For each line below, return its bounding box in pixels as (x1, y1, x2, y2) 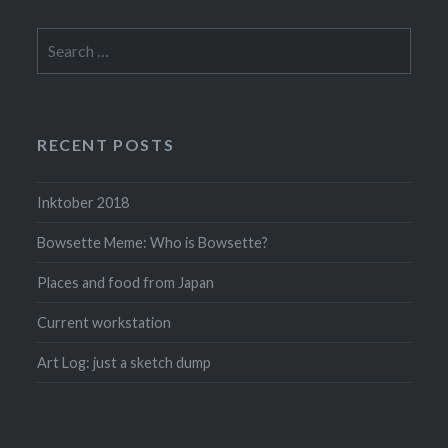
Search (36, 29, 81, 47)
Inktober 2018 (37, 193, 130, 211)
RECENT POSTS (37, 134, 175, 154)
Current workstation (37, 313, 172, 331)
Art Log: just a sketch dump (37, 353, 212, 371)
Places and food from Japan (37, 273, 215, 291)
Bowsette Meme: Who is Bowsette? (37, 233, 269, 251)
